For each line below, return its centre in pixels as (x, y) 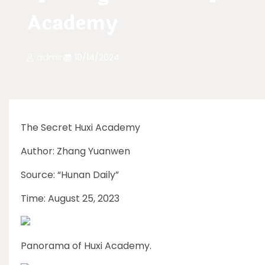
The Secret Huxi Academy (80, 127)
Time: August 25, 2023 (70, 198)
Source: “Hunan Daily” (70, 175)
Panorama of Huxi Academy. (86, 246)
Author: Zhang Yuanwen (75, 151)
